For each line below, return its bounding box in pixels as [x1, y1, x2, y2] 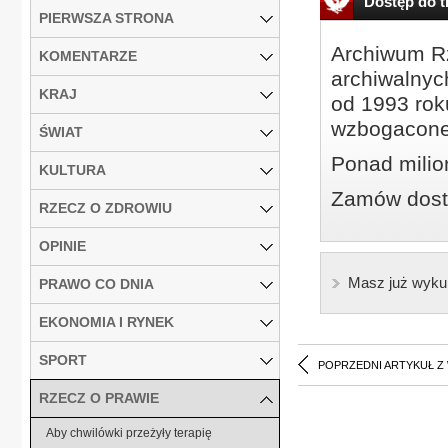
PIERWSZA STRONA [39, 9, 174, 26]
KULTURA [39, 161, 106, 178]
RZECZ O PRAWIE [39, 389, 159, 406]
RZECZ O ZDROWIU [39, 199, 172, 216]
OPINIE [39, 237, 86, 254]
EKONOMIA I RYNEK [39, 313, 174, 330]
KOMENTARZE [39, 47, 137, 64]
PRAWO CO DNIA [39, 275, 154, 292]
